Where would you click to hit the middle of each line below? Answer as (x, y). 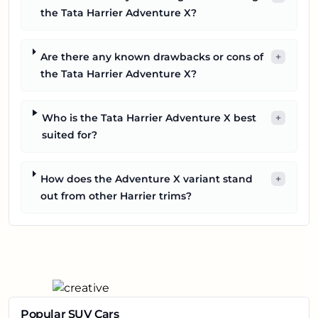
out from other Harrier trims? (116, 196)
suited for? (70, 135)
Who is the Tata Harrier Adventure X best (149, 118)
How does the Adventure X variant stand (147, 179)
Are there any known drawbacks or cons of (152, 57)
